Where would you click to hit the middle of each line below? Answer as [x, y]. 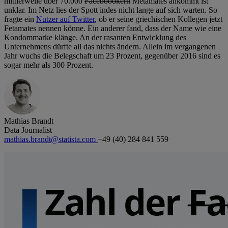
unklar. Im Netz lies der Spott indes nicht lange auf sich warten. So [111, 10]
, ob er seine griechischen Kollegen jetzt [159, 19]
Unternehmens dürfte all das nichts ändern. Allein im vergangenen [110, 47]
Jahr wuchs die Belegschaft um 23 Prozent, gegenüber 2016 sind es [112, 56]
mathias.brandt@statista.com [51, 139]
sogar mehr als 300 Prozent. [49, 65]
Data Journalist [28, 130]
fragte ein [20, 19]
